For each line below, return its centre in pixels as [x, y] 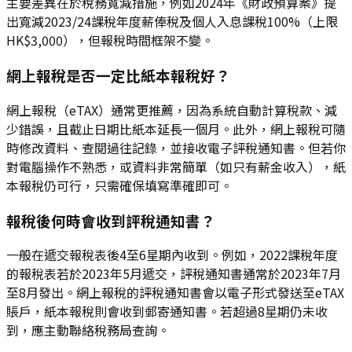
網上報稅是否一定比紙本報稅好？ [118, 75]
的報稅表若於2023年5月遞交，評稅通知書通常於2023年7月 [174, 274]
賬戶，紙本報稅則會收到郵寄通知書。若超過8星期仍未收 [167, 312]
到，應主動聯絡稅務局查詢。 [88, 330]
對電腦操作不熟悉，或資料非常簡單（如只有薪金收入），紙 [176, 166]
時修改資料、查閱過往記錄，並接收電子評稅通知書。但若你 [176, 147]
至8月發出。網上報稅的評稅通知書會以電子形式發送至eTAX [175, 293]
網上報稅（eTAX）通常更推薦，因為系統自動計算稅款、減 [172, 110]
